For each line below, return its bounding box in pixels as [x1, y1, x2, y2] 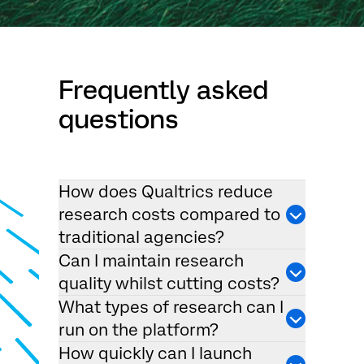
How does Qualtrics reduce [58, 182, 273, 202]
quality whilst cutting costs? [58, 274, 279, 294]
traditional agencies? [58, 227, 224, 248]
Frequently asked [58, 75, 268, 106]
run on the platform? [58, 320, 219, 340]
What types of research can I [58, 297, 284, 318]
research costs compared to [58, 205, 280, 225]
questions [58, 104, 179, 136]
